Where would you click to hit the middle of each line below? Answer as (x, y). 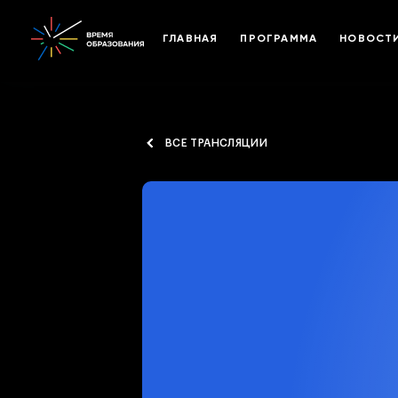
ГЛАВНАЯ (191, 38)
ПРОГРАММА (279, 38)
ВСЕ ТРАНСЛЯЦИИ (217, 143)
